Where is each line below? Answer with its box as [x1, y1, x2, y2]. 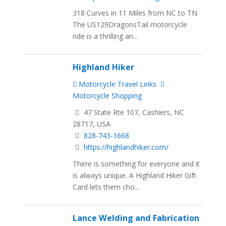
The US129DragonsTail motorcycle [73, 20, 188, 30]
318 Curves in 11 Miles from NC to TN [73, 8, 198, 18]
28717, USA [73, 119, 111, 129]
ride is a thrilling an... [73, 31, 138, 41]
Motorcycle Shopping [73, 91, 142, 101]
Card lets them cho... [73, 182, 140, 192]
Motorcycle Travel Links [77, 79, 157, 89]
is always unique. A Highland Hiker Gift [73, 170, 197, 180]
